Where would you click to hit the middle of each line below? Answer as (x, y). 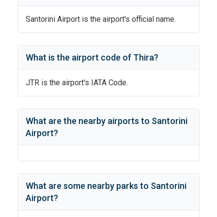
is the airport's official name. (128, 19)
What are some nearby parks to (88, 186)
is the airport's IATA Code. (84, 83)
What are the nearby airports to (89, 121)
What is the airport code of (79, 57)
